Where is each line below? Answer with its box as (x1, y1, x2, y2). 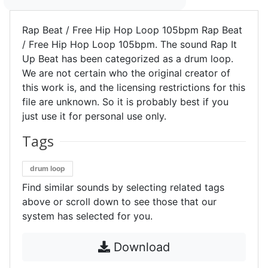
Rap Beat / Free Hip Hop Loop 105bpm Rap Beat (22, 24, 242, 36)
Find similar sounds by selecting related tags (22, 181, 224, 193)
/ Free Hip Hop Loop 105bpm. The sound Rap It (22, 38, 237, 50)
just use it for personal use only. (22, 110, 166, 122)
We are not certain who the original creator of (22, 67, 230, 79)
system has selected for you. (22, 210, 153, 222)
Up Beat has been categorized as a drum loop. (22, 53, 233, 65)
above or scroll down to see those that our (22, 196, 217, 208)
